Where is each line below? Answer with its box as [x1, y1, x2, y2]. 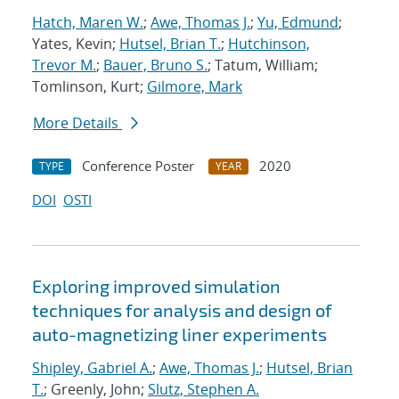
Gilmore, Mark [147, 77, 242, 97]
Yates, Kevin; [32, 34, 119, 54]
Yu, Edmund [257, 12, 338, 33]
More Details [33, 113, 122, 134]
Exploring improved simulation [32, 275, 281, 297]
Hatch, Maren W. [32, 12, 143, 33]
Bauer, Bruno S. [103, 55, 208, 76]
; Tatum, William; [208, 55, 318, 76]
